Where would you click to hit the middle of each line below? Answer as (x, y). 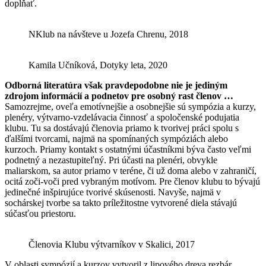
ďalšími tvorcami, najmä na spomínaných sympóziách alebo (116, 138)
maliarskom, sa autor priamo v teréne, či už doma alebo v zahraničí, (131, 170)
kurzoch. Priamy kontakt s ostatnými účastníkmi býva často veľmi (128, 149)
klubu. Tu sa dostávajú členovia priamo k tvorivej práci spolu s (122, 128)
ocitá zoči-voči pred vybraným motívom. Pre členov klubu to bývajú (132, 181)
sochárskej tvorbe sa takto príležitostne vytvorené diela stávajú (121, 202)
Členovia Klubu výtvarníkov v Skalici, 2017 (112, 244)
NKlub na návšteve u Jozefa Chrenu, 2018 (108, 34)
